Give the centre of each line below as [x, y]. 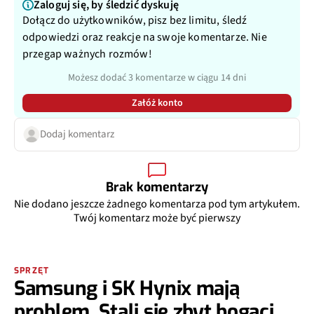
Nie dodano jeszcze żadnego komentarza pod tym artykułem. [157, 204]
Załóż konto [157, 103]
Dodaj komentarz [77, 134]
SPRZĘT [32, 270]
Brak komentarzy [157, 187]
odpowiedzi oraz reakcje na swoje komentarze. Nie [145, 37]
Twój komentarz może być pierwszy [157, 218]
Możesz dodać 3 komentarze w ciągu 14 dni [157, 77]
